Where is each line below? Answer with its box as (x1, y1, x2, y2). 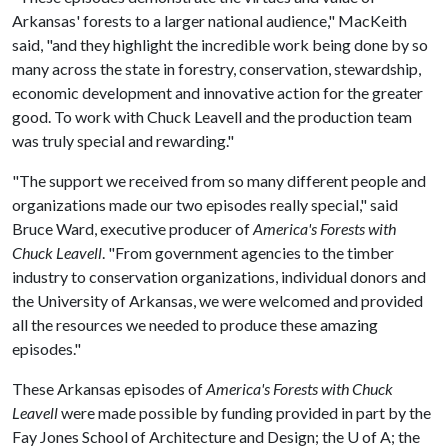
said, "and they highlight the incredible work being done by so (12, 35, 428, 54)
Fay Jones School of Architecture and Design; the (12, 427, 347, 446)
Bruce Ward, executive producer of (12, 219, 253, 238)
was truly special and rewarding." (12, 131, 234, 150)
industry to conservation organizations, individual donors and (12, 267, 426, 286)
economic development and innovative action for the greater (12, 83, 423, 102)
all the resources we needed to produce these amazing (12, 315, 378, 334)
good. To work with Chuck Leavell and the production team (12, 107, 412, 126)
